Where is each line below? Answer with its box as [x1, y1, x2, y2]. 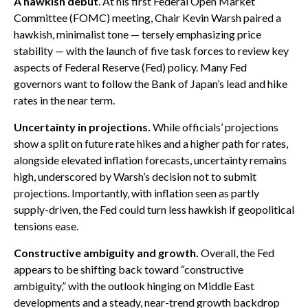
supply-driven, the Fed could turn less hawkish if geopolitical [14, 203, 294, 216]
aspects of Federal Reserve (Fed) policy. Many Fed [14, 60, 247, 74]
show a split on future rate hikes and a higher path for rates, [14, 137, 288, 150]
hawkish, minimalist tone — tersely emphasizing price [14, 27, 261, 41]
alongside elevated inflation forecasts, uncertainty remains [14, 153, 287, 166]
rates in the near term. [14, 93, 115, 107]
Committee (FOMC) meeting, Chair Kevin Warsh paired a [14, 11, 281, 24]
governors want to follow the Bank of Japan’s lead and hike [14, 77, 287, 90]
